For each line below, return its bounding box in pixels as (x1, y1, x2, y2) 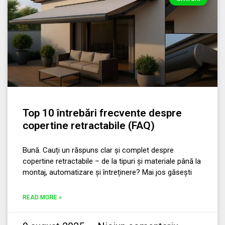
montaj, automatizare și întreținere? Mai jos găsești (23, 168, 192, 177)
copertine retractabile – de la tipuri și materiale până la (23, 157, 201, 166)
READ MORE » (23, 194, 62, 201)
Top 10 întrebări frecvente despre (23, 107, 182, 120)
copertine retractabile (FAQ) (23, 120, 155, 132)
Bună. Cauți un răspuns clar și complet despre (23, 146, 174, 155)
